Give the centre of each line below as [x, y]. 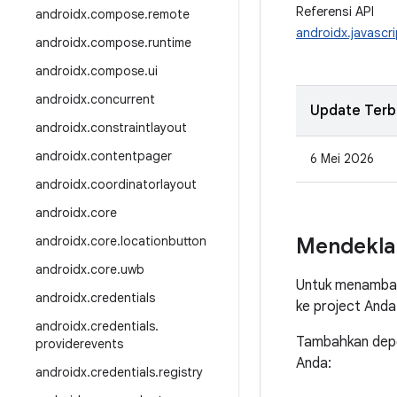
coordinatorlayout [144, 184]
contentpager [131, 156]
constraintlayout [139, 128]
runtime [170, 43]
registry [181, 372]
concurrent [123, 99]
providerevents [79, 344]
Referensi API [335, 12]
